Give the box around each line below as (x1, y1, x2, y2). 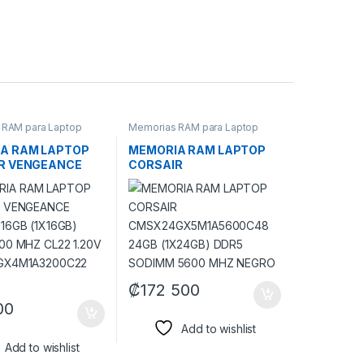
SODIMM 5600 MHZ (128, 201, 242, 215)
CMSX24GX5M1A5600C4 (128, 171, 277, 186)
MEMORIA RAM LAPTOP (128, 142, 266, 157)
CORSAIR (128, 157, 183, 171)
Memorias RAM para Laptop (128, 121, 259, 134)
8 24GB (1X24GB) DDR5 (128, 186, 262, 201)
